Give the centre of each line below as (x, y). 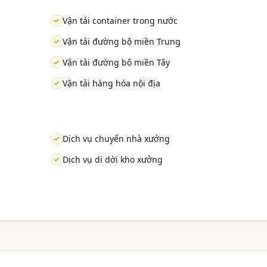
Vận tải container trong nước (120, 21)
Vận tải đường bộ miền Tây (116, 63)
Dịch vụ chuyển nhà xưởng (116, 139)
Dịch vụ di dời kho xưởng (112, 160)
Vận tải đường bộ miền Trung (121, 42)
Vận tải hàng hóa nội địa (111, 83)
